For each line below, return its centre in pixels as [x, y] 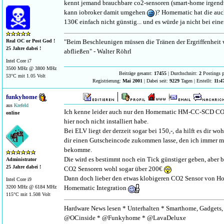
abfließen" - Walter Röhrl [98, 51]
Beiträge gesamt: [136, 73]
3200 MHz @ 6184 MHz [31, 187]
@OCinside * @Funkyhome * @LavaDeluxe [125, 217]
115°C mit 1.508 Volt [28, 194]
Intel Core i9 [19, 179]
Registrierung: [107, 81]
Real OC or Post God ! [30, 41]
